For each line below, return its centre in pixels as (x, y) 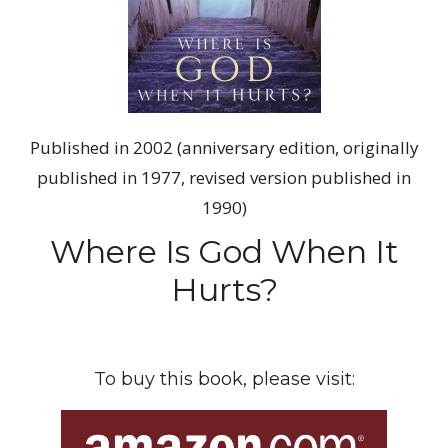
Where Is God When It (224, 251)
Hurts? (224, 289)
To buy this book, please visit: (224, 378)
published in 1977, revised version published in (224, 177)
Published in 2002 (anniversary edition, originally (224, 147)
